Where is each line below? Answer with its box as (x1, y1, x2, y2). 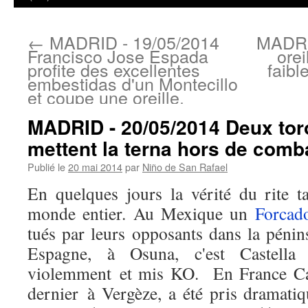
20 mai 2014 (68, 159, 122, 174)
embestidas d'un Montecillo (27, 71, 238, 96)
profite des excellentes (27, 57, 200, 82)
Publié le (27, 159, 65, 174)
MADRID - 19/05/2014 (45, 30, 219, 54)
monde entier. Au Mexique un (27, 201, 255, 225)
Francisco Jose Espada (27, 43, 208, 68)
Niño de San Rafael (142, 159, 228, 174)
